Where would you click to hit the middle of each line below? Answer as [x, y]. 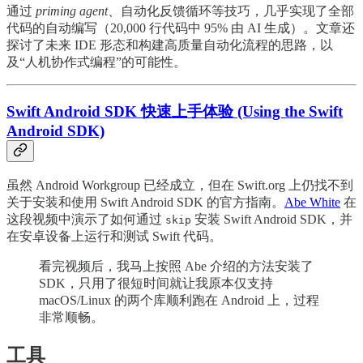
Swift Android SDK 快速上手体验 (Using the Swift [175, 111]
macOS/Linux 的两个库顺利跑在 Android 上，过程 [179, 300]
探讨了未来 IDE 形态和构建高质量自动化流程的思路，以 [170, 45]
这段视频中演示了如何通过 [86, 219]
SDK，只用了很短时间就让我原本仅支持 [156, 283]
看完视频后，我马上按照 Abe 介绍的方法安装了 [176, 266]
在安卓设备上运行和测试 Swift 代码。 [114, 236]
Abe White [312, 202]
